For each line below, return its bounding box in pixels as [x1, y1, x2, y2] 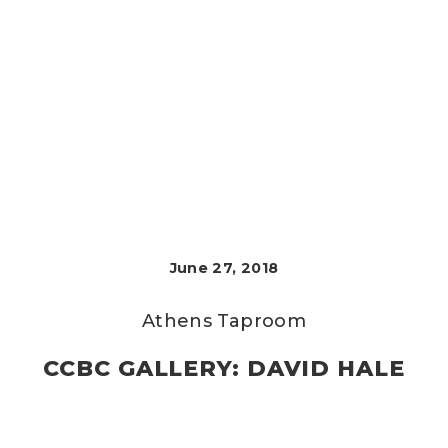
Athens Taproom [141, 310, 306, 332]
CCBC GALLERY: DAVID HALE [43, 355, 405, 382]
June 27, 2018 [169, 259, 279, 277]
